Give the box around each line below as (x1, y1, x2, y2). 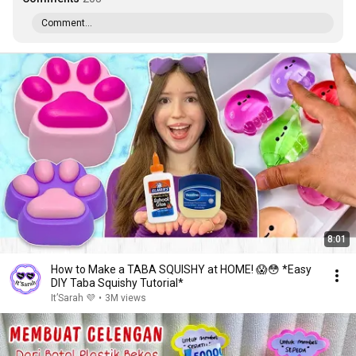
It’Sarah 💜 (51, 292, 95, 304)
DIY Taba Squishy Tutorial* (51, 277, 184, 289)
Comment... (41, 17, 92, 29)
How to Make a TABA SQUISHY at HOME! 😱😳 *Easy (51, 263, 311, 276)
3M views (105, 292, 146, 304)
